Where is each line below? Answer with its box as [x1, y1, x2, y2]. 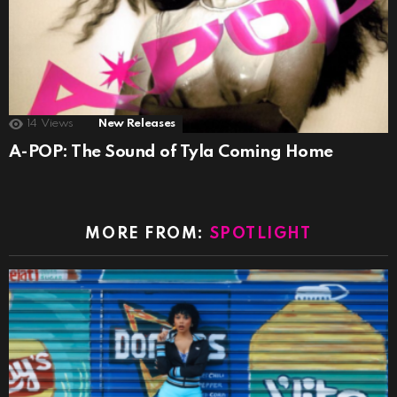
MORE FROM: [85, 225, 210, 242]
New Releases [98, 117, 175, 129]
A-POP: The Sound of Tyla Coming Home [9, 143, 333, 160]
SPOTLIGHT [209, 225, 312, 242]
